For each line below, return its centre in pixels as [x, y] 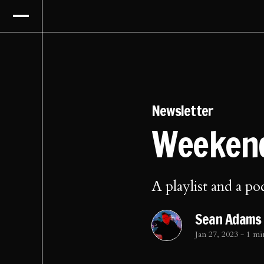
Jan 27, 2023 [217, 234]
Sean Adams [228, 219]
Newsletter [182, 110]
